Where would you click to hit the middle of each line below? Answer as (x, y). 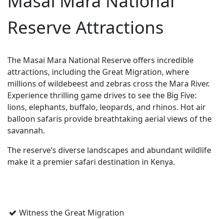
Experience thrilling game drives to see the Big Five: (102, 95)
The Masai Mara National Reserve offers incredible (100, 60)
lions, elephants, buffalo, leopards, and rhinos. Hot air (107, 107)
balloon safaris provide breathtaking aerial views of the (109, 119)
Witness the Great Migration (72, 212)
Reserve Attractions (86, 27)
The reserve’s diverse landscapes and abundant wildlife (109, 150)
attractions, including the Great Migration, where (98, 72)
